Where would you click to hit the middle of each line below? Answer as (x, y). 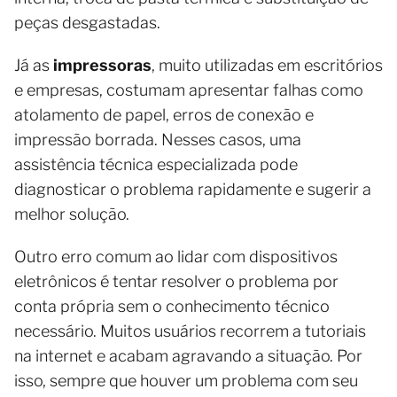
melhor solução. (72, 214)
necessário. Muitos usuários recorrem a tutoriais (190, 331)
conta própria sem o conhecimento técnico (172, 307)
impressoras (102, 66)
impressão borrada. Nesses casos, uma (158, 140)
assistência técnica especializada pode (156, 165)
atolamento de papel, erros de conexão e (164, 115)
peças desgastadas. (87, 23)
